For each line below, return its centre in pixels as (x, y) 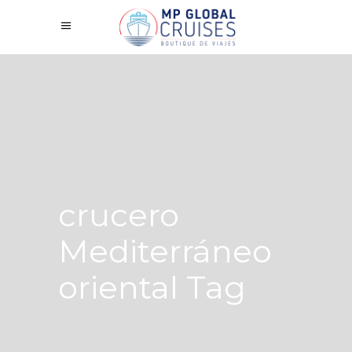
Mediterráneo (165, 251)
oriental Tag (152, 287)
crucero (119, 215)
